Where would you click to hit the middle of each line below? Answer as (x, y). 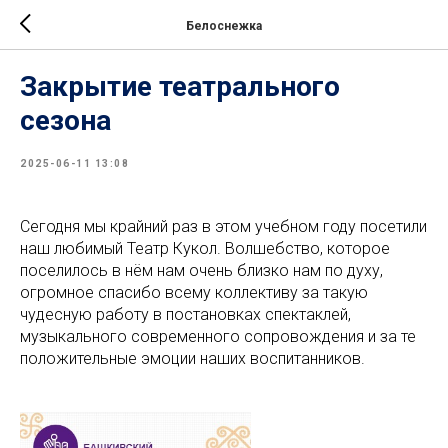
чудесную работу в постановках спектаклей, (185, 314)
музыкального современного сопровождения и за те (218, 336)
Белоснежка (224, 25)
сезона (65, 120)
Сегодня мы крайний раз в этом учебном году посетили (223, 226)
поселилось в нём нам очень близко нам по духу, (201, 270)
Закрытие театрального (180, 86)
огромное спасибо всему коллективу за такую (194, 292)
